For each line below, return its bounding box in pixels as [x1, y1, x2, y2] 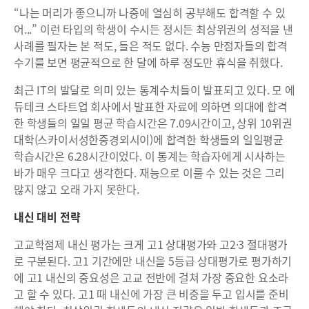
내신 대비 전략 [14, 208, 81, 225]
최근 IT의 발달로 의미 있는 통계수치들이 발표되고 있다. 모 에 [14, 81, 295, 98]
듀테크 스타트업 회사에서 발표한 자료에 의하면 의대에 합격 [14, 98, 288, 114]
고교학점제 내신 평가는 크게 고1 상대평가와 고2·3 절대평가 [14, 236, 288, 252]
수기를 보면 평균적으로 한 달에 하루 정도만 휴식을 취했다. [14, 54, 283, 70]
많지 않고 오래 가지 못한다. [14, 181, 139, 197]
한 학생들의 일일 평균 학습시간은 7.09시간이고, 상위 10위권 [14, 114, 292, 131]
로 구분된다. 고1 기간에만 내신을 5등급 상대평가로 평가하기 [14, 252, 292, 269]
